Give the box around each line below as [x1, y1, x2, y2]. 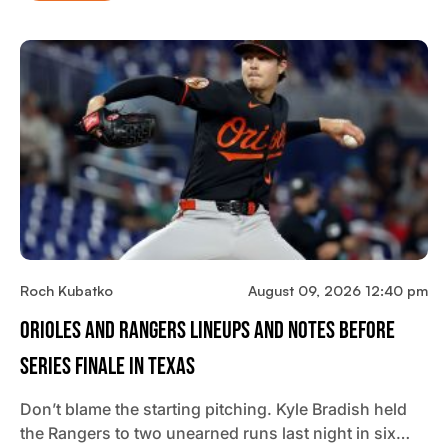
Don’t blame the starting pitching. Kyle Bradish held [20, 399, 407, 420]
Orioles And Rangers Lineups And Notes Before [20, 316, 395, 346]
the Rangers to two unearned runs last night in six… [20, 423, 410, 444]
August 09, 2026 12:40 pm [248, 282, 428, 300]
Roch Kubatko [20, 282, 113, 300]
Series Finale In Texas [20, 352, 195, 382]
